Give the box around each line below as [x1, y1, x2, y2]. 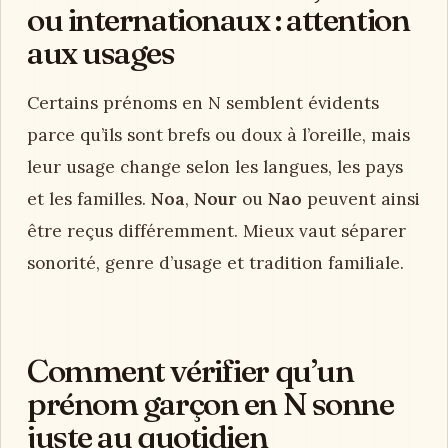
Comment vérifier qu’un [27, 351, 354, 391]
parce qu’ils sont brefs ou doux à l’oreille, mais [27, 123, 410, 146]
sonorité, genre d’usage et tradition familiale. [27, 251, 404, 274]
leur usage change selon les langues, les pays [27, 155, 403, 178]
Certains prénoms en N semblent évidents [27, 91, 379, 114]
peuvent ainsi [302, 187, 420, 210]
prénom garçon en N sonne [27, 384, 394, 424]
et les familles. [27, 187, 151, 210]
